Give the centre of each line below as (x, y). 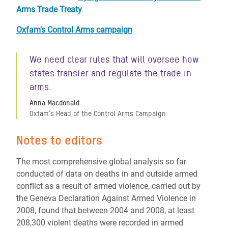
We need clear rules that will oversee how (114, 59)
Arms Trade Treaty (49, 9)
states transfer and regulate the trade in (110, 73)
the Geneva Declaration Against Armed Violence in (106, 198)
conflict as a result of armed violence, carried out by (108, 186)
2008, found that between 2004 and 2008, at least (105, 210)
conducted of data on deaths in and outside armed (107, 174)
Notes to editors (59, 140)
